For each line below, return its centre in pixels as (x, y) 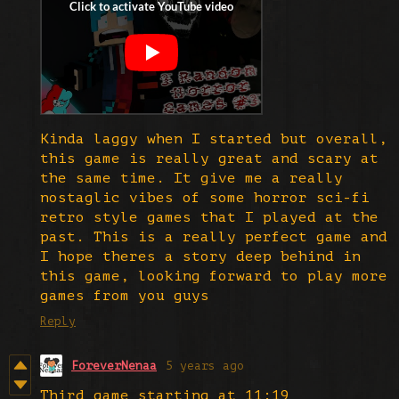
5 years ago (205, 365)
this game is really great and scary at (209, 158)
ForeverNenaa (114, 365)
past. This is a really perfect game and (214, 236)
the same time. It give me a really (191, 178)
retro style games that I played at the (209, 217)
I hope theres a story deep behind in (200, 256)
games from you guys (125, 295)
